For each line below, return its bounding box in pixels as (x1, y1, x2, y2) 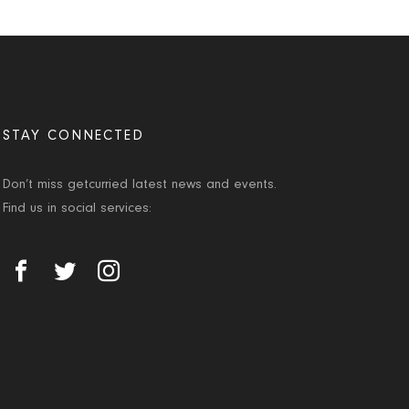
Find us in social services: (2, 200, 152, 215)
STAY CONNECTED (2, 127, 144, 143)
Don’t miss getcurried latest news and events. (2, 176, 277, 192)
